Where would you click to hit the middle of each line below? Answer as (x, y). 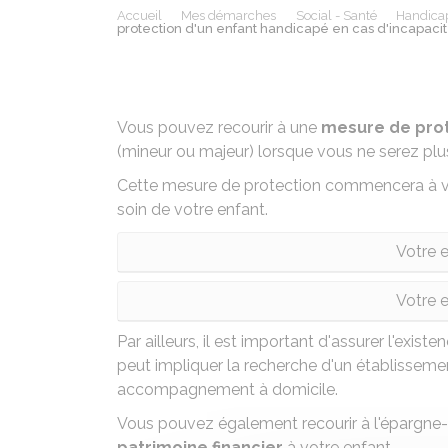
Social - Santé (336, 15)
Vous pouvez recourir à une (219, 127)
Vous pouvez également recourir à (245, 423)
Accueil (139, 15)
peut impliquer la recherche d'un (236, 365)
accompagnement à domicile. (227, 389)
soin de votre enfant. (192, 209)
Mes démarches (229, 15)
